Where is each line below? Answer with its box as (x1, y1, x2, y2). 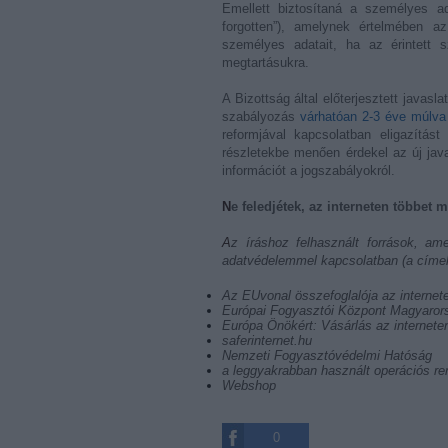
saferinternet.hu (222, 333, 312, 348)
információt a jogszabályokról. (222, 163, 395, 178)
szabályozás (222, 109, 300, 124)
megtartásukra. (222, 55, 309, 70)
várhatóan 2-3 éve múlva (299, 109, 446, 124)
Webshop (222, 378, 276, 393)
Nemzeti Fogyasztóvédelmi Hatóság (222, 348, 432, 363)
